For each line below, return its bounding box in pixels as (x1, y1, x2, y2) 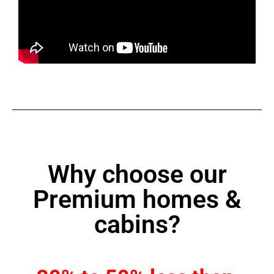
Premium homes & (32, 185, 242, 215)
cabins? (94, 210, 180, 240)
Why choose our (47, 160, 227, 190)
